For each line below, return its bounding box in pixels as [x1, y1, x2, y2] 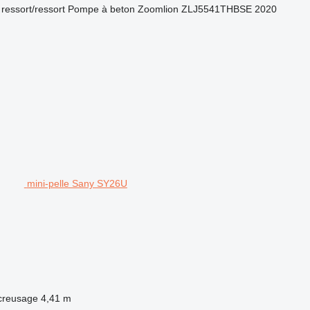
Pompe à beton [67, 3, 135, 15]
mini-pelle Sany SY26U [26, 177, 127, 189]
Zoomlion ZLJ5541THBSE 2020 [137, 3, 277, 15]
